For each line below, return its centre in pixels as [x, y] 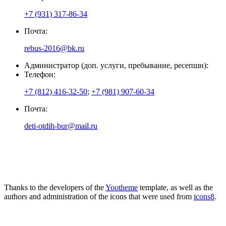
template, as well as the [175, 187]
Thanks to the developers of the [55, 187]
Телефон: [40, 74]
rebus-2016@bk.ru [54, 48]
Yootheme [122, 187]
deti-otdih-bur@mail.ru [61, 126]
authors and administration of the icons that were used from [99, 196]
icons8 [204, 196]
